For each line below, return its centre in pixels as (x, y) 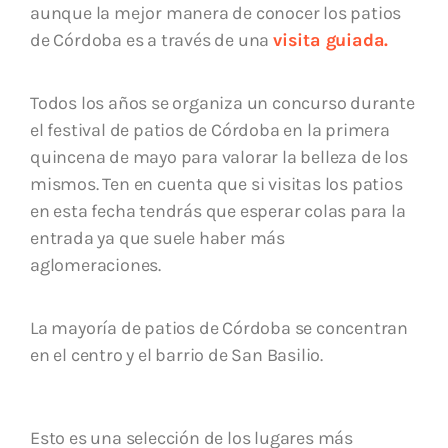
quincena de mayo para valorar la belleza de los (219, 156)
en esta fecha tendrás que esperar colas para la (218, 210)
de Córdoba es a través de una (152, 39)
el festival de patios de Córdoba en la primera (210, 129)
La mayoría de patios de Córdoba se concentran (219, 327)
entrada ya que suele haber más (158, 237)
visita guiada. (331, 39)
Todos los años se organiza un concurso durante (222, 102)
